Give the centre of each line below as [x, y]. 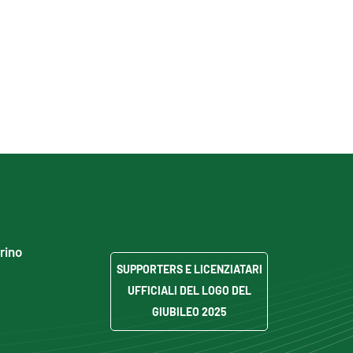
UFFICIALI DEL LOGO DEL [189, 290]
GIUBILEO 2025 [189, 311]
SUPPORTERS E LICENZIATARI [189, 268]
